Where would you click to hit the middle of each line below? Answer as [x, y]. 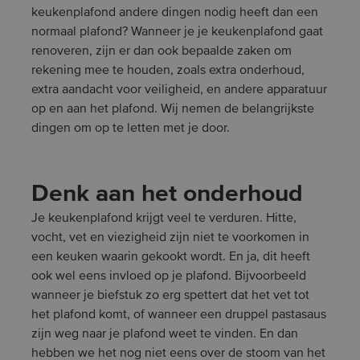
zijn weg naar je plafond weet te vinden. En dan [165, 334]
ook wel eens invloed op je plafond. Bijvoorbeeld [169, 276]
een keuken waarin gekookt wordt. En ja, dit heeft [171, 257]
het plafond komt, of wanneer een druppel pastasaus [179, 315]
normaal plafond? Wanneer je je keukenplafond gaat [177, 32]
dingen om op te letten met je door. [131, 129]
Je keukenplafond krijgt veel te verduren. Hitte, [164, 219]
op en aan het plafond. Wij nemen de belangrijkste [173, 109]
